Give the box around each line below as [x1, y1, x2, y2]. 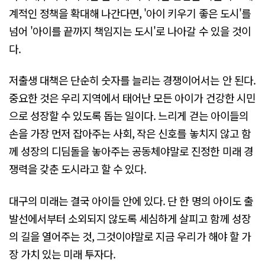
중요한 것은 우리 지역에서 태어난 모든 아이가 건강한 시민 [9, 90, 256, 106]
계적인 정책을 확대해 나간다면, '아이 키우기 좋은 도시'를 [9, 5, 251, 21]
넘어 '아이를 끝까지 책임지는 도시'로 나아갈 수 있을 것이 [9, 22, 251, 38]
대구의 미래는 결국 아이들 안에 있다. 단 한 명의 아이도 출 [9, 192, 253, 208]
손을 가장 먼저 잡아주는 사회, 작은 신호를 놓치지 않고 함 [9, 125, 251, 141]
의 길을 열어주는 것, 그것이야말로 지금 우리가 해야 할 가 [9, 228, 251, 244]
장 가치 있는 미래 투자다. [9, 245, 116, 261]
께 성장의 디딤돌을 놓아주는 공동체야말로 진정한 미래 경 [9, 143, 253, 159]
